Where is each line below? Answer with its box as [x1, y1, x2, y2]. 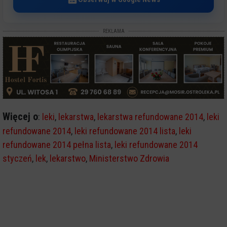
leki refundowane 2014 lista [74, 125, 175, 136]
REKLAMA [102, 28, 125, 34]
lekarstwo [50, 153, 86, 164]
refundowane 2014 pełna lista [3, 139, 111, 150]
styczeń [3, 153, 32, 164]
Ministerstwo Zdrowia [89, 153, 169, 164]
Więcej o [3, 110, 38, 123]
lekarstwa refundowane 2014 [97, 111, 203, 122]
